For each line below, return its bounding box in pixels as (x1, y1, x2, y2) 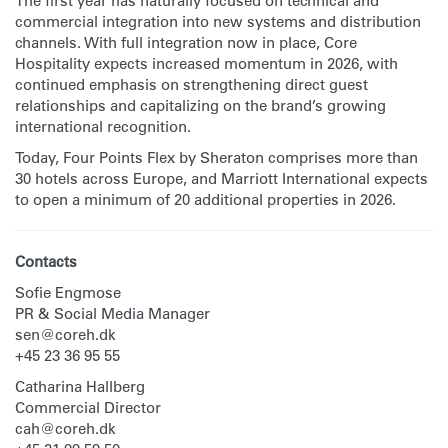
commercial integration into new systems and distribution (15, 12, 421, 31)
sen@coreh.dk (15, 325, 116, 344)
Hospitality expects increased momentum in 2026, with (15, 54, 398, 73)
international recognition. (15, 117, 191, 136)
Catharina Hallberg (15, 377, 145, 396)
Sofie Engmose (15, 283, 121, 302)
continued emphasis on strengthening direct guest (15, 75, 368, 94)
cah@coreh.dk (15, 419, 116, 438)
